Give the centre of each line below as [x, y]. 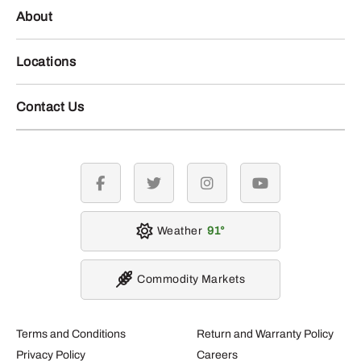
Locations [46, 62]
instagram [233, 189]
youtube [281, 189]
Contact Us [50, 107]
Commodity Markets [191, 280]
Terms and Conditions [71, 334]
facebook [124, 189]
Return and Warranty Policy [265, 334]
